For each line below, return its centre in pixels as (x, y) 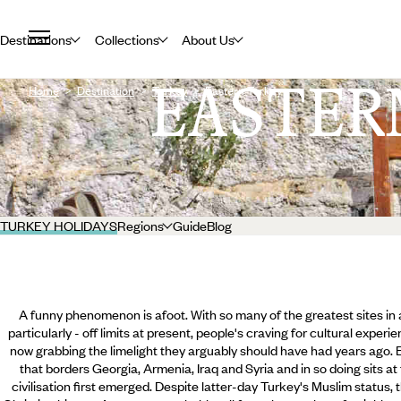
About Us (209, 39)
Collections (127, 39)
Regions (141, 226)
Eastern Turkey (243, 90)
